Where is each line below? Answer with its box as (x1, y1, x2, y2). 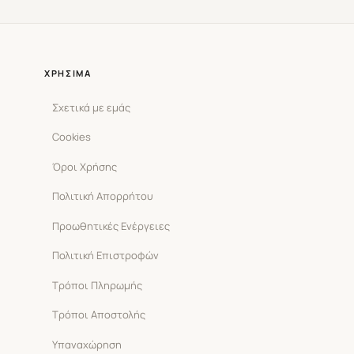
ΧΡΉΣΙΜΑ (44, 67, 92, 80)
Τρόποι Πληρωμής (52, 277, 142, 292)
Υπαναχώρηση (52, 337, 122, 352)
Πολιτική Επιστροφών (52, 248, 159, 263)
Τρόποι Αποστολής (52, 307, 145, 322)
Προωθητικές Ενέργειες (52, 218, 170, 233)
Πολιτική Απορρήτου (52, 189, 153, 204)
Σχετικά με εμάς (52, 100, 130, 115)
